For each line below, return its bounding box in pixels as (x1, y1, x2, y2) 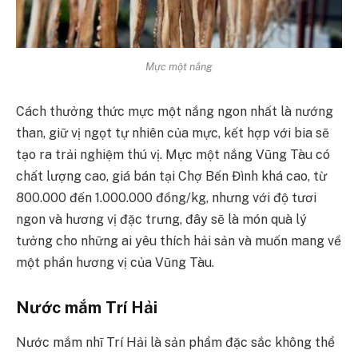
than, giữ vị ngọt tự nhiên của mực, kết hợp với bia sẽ (16, 125, 329, 141)
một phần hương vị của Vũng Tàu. (16, 255, 214, 271)
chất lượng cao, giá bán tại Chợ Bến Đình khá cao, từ (16, 169, 327, 185)
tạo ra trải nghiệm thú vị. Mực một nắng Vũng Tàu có (16, 147, 330, 163)
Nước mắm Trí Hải (16, 296, 157, 317)
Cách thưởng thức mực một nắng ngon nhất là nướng (16, 104, 333, 120)
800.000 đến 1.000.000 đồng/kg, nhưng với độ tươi (16, 190, 316, 206)
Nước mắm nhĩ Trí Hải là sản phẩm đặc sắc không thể (16, 335, 335, 351)
